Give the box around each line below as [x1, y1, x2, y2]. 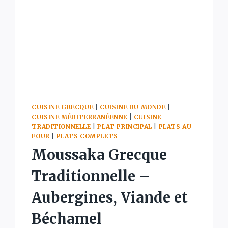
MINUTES [88, 34, 126, 43]
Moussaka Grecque [32, 145, 167, 164]
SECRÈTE [88, 2, 124, 11]
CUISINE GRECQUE [32, 103, 94, 111]
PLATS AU [158, 122, 192, 130]
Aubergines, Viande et [32, 188, 188, 207]
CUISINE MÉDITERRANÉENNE [32, 112, 128, 121]
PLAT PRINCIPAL [97, 122, 152, 130]
